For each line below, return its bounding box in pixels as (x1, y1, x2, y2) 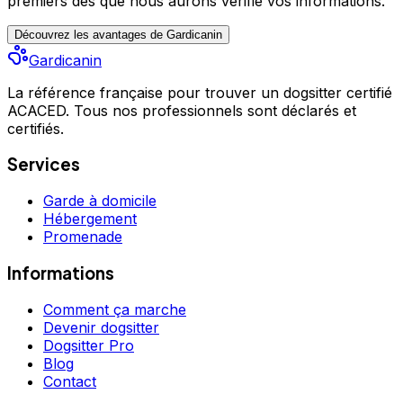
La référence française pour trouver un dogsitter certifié (7, 83, 392, 102)
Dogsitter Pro (43, 336, 134, 354)
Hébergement (43, 210, 137, 228)
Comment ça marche (43, 300, 186, 318)
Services (7, 154, 80, 175)
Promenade (43, 228, 122, 246)
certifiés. (7, 119, 64, 138)
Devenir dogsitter (43, 318, 159, 336)
